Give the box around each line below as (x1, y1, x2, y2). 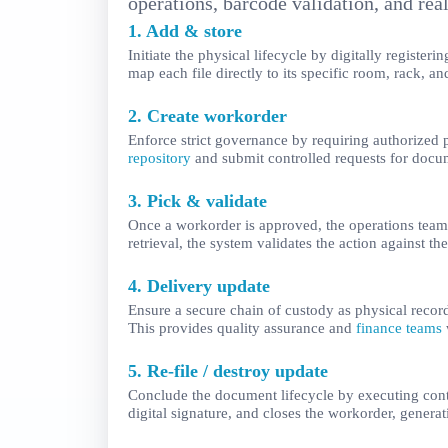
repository (128, 149, 191, 167)
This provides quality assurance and (128, 319, 356, 337)
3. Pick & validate (128, 191, 267, 212)
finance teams (356, 319, 442, 337)
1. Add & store (128, 21, 242, 42)
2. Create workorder (128, 106, 287, 127)
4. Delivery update (128, 276, 270, 297)
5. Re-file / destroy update (128, 361, 328, 382)
